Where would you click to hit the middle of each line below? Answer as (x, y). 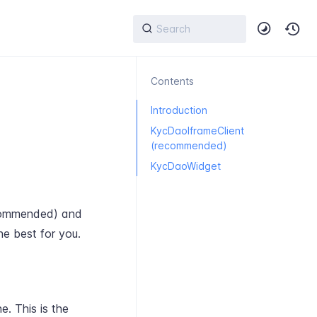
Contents (172, 81)
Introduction (179, 110)
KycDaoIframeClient (197, 131)
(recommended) (189, 145)
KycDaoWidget (186, 166)
